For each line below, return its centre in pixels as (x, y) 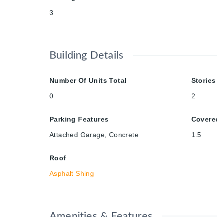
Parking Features (79, 119)
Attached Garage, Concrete (94, 134)
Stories (203, 80)
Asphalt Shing (72, 173)
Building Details (87, 55)
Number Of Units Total (88, 80)
